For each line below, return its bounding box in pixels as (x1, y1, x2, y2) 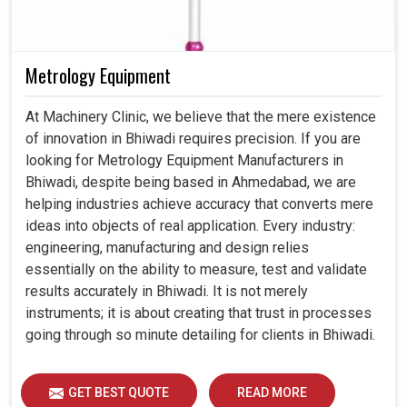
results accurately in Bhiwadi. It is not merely (25, 282, 308, 300)
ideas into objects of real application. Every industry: (25, 216, 355, 234)
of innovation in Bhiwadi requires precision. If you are (25, 129, 361, 147)
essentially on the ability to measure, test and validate (25, 260, 367, 278)
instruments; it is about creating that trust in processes (25, 303, 372, 322)
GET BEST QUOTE (68, 384, 169, 400)
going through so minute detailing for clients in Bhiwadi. (25, 325, 375, 343)
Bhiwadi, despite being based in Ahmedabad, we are (25, 173, 356, 191)
